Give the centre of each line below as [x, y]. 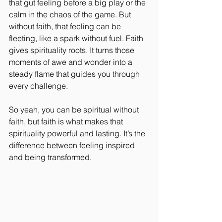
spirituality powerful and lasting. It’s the [78, 133]
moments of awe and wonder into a [72, 62]
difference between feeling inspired [73, 145]
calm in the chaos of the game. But [71, 14]
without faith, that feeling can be [66, 26]
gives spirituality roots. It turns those [73, 50]
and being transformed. [50, 157]
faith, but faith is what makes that [67, 121]
